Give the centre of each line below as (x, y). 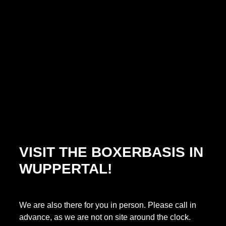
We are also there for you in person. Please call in (107, 205)
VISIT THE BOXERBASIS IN (111, 152)
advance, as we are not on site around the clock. (105, 217)
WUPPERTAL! (65, 168)
